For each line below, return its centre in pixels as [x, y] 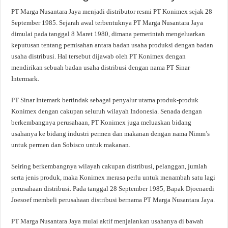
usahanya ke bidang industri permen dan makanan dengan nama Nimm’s [111, 134]
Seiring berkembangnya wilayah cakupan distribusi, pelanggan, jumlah [109, 166]
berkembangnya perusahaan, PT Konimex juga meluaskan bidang [102, 122]
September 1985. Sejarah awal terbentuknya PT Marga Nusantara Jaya [107, 23]
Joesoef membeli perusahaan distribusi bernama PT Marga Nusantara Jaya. [113, 200]
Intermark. [25, 79]
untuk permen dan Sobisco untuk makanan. [71, 145]
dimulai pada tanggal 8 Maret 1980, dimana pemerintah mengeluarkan [108, 34]
